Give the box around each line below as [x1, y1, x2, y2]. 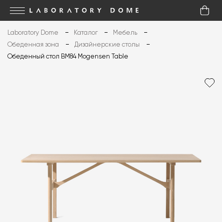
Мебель [113, 30, 137, 36]
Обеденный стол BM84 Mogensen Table [7, 54, 128, 60]
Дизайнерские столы [74, 42, 140, 48]
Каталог [74, 30, 98, 36]
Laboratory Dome [7, 30, 58, 36]
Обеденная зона [7, 42, 59, 48]
